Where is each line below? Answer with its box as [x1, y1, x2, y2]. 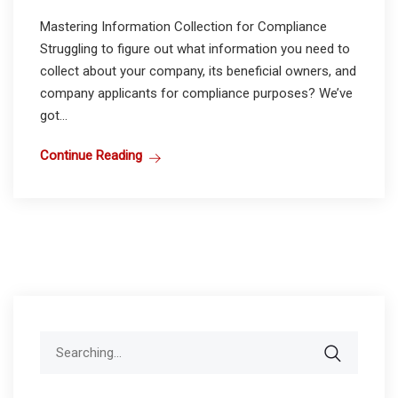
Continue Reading [40, 147, 142, 164]
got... [40, 107, 68, 124]
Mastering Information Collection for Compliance [40, 19, 327, 36]
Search [39, 333, 80, 350]
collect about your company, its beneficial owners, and [40, 63, 356, 80]
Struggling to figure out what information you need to [40, 41, 350, 58]
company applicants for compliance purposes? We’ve [40, 85, 353, 102]
